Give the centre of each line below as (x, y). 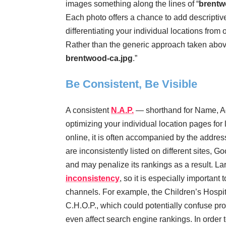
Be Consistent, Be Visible (131, 84)
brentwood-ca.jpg (99, 58)
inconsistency (93, 178)
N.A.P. (122, 110)
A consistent (88, 110)
